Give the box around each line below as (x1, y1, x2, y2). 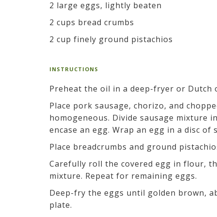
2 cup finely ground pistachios (49, 33, 173, 45)
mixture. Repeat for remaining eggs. (49, 170, 200, 181)
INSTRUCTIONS (49, 65, 98, 73)
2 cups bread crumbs (49, 16, 134, 28)
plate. (49, 199, 75, 210)
